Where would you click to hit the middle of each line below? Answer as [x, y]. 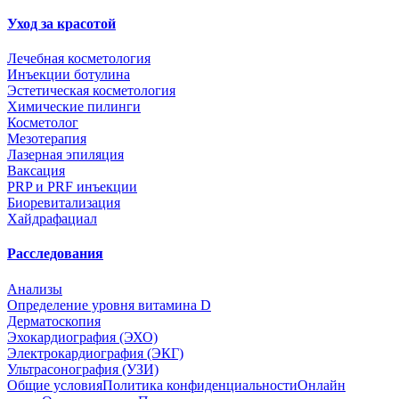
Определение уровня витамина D [109, 305]
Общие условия [55, 385]
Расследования [55, 254]
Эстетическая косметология [91, 91]
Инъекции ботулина [69, 75]
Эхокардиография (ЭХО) [82, 337]
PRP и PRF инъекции [72, 187]
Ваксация [36, 171]
